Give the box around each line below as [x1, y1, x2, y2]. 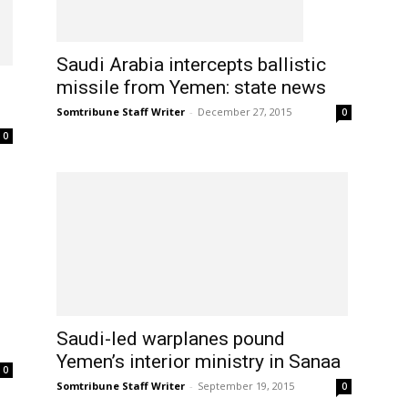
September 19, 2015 [198, 379, 294, 393]
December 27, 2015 [198, 104, 291, 118]
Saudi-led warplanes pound [56, 328, 285, 351]
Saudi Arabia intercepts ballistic [56, 53, 326, 76]
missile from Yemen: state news [56, 76, 326, 98]
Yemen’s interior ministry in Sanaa [56, 351, 341, 373]
